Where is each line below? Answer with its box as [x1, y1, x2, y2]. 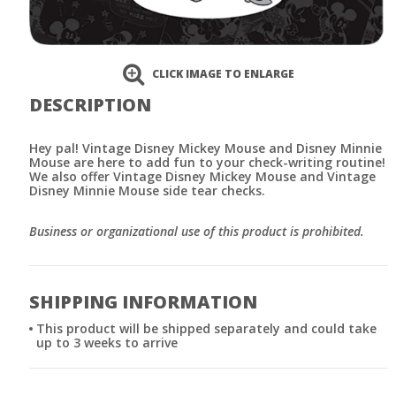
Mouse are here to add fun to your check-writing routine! [29, 154, 385, 171]
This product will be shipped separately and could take [36, 320, 377, 338]
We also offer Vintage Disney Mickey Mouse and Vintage [29, 168, 376, 186]
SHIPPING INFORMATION [29, 290, 257, 315]
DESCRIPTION [29, 93, 151, 118]
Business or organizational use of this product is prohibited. [29, 223, 364, 240]
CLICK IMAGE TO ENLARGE [152, 66, 294, 82]
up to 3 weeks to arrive [36, 334, 178, 352]
